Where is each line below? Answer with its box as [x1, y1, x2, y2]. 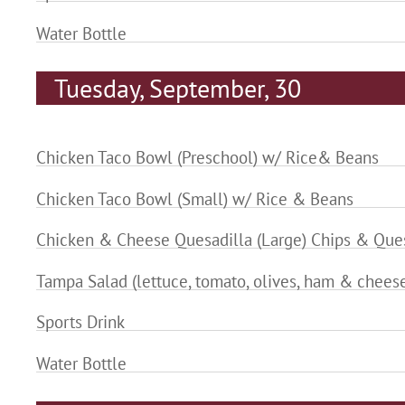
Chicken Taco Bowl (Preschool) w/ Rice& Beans [36, 146, 379, 168]
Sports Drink [36, 311, 125, 334]
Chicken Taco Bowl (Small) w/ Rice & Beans [36, 187, 353, 210]
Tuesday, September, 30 [53, 71, 301, 105]
